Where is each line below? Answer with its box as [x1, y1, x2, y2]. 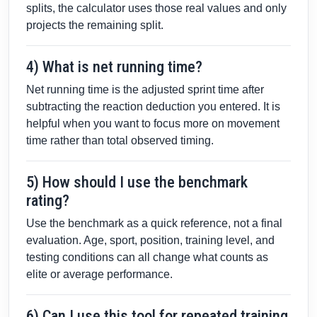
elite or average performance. [26, 268, 173, 281]
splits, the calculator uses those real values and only [26, 2, 287, 15]
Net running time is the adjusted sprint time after [26, 83, 264, 96]
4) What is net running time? [26, 57, 202, 76]
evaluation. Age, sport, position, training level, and [26, 234, 275, 247]
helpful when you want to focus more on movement [26, 117, 279, 130]
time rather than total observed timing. [26, 134, 214, 147]
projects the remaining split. [26, 19, 163, 32]
